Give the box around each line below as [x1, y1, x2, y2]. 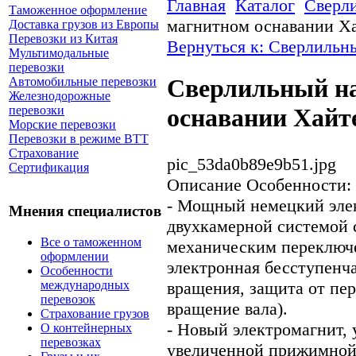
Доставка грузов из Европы [9, 17, 159, 32]
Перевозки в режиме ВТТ [9, 132, 149, 146]
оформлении [41, 249, 109, 263]
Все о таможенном [41, 234, 141, 249]
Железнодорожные [9, 89, 110, 103]
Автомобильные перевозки [9, 75, 157, 89]
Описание [167, 174, 242, 195]
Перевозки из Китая [9, 32, 118, 46]
